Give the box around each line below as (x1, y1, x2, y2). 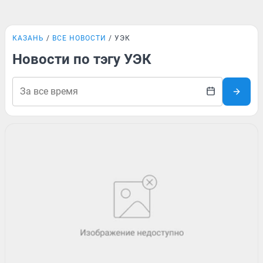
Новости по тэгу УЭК (12, 51, 151, 68)
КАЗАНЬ (12, 34, 44, 42)
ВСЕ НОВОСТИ (52, 34, 106, 42)
